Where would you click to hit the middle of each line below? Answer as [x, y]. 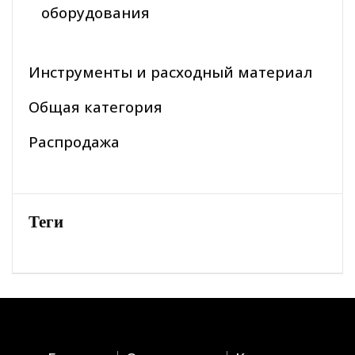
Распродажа [74, 141]
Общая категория [95, 106]
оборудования [95, 12]
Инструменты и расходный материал [170, 71]
